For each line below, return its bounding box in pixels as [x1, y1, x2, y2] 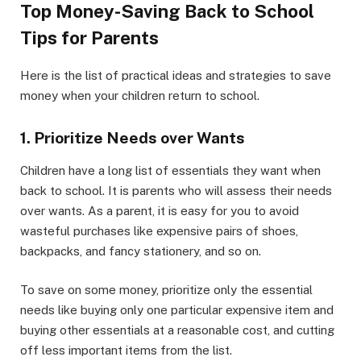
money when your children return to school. [20, 88, 259, 102]
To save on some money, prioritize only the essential [20, 283, 313, 297]
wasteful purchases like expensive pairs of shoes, [20, 224, 298, 239]
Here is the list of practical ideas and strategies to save [20, 68, 331, 82]
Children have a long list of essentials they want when [20, 164, 321, 178]
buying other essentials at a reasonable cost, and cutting [20, 323, 334, 338]
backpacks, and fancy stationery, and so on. [20, 244, 261, 259]
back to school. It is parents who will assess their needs [20, 184, 332, 198]
